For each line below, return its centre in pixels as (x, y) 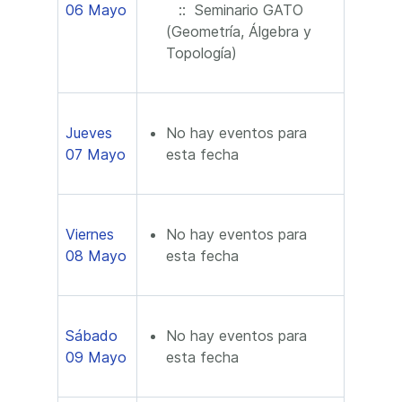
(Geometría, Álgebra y (239, 31)
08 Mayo (96, 256)
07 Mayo (96, 154)
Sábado (92, 336)
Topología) (201, 53)
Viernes (90, 234)
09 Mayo (96, 357)
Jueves (89, 133)
